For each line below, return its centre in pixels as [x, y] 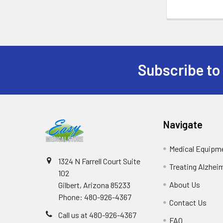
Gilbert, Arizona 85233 [94, 185]
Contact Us [188, 202]
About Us [185, 184]
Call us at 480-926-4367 [97, 215]
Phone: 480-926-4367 [95, 197]
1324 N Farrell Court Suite [99, 161]
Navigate [183, 124]
